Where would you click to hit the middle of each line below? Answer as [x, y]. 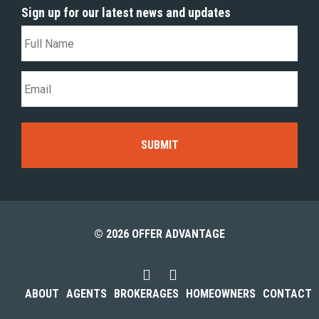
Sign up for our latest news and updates [126, 12]
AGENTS [87, 294]
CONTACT [287, 294]
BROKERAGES [146, 294]
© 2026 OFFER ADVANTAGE [159, 234]
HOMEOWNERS [221, 294]
